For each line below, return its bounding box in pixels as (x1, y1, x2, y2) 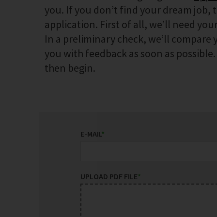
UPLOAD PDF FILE (80, 171, 138, 181)
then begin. (45, 61, 95, 75)
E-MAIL (80, 129, 101, 139)
